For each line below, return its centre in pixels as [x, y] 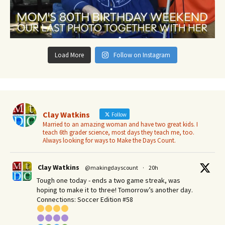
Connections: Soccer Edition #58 [85, 199]
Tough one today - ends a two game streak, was [108, 180]
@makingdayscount [111, 167]
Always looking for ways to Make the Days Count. [109, 140]
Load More [69, 55]
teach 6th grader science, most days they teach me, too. [119, 132]
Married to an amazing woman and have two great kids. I [120, 124]
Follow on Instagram [142, 55]
